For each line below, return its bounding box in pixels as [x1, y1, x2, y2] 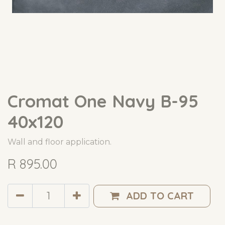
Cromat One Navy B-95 [8, 90, 198, 113]
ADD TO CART [126, 189, 194, 202]
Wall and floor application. [8, 137, 111, 147]
